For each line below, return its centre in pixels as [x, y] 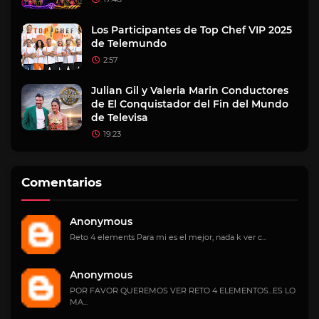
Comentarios [62, 182]
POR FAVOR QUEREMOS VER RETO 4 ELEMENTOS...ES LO [183, 290]
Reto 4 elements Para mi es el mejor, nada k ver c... [168, 237]
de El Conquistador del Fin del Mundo [190, 104]
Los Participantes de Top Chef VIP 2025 [192, 30]
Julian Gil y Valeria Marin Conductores [190, 90]
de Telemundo [129, 43]
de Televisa [120, 117]
